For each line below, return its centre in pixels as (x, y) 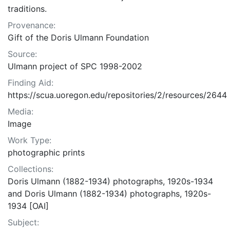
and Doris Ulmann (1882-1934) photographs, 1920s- (109, 194)
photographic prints (46, 153)
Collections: (31, 169)
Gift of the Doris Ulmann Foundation (78, 38)
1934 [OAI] (28, 206)
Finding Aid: (31, 83)
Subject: (23, 223)
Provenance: (32, 25)
